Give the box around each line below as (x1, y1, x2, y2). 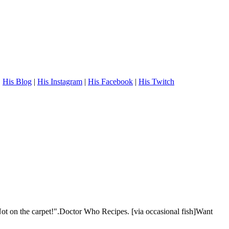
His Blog (3, 77, 32, 86)
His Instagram (37, 77, 82, 86)
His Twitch (139, 77, 174, 86)
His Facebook (88, 77, 133, 86)
